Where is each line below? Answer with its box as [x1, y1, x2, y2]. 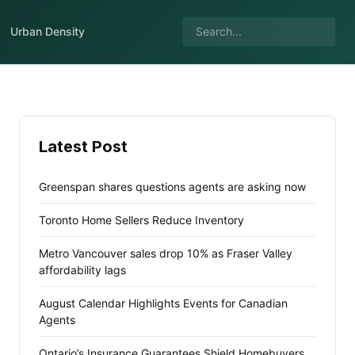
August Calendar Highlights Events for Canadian [39, 296, 288, 310]
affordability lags [39, 263, 126, 277]
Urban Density [10, 25, 85, 38]
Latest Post [39, 137, 128, 156]
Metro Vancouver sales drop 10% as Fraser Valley [39, 246, 292, 260]
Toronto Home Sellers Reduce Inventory [39, 213, 244, 227]
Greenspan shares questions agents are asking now [39, 180, 306, 193]
